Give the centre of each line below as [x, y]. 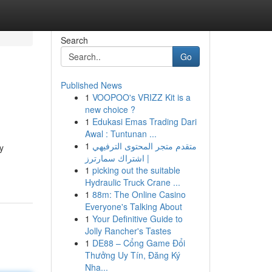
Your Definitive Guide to [137, 219]
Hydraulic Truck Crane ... [132, 182]
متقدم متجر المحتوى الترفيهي [144, 146]
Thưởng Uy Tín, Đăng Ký [132, 255]
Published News [91, 85]
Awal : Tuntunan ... [121, 134]
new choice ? [110, 109]
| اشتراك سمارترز [117, 158]
